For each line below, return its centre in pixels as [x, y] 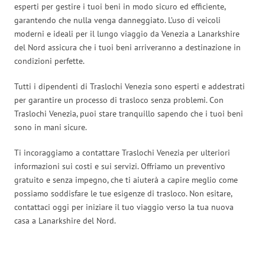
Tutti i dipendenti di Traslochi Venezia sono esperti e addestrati [130, 86]
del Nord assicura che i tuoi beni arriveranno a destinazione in [127, 47]
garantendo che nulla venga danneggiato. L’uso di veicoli [117, 20]
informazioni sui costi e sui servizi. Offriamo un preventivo [120, 166]
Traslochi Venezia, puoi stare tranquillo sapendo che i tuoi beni [129, 113]
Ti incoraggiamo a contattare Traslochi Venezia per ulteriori [122, 152]
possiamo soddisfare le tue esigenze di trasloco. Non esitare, [123, 193]
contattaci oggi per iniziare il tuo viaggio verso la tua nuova [124, 207]
